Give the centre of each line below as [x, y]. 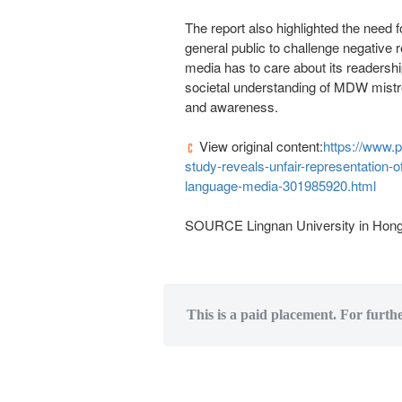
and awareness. [232, 106]
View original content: [259, 146]
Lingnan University [301, 225]
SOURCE [216, 225]
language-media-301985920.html [280, 185]
